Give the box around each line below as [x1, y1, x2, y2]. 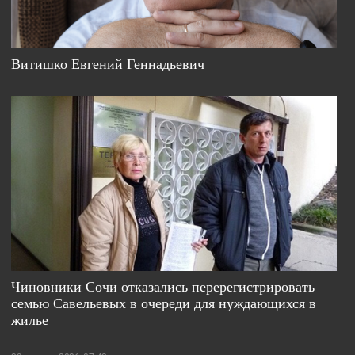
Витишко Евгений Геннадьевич [11, 53, 205, 73]
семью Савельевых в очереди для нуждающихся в [11, 293, 317, 313]
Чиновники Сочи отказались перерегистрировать [11, 277, 315, 296]
